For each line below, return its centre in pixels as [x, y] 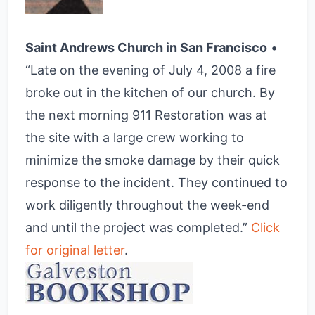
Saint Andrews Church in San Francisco [146, 47]
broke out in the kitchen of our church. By [150, 92]
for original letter [75, 250]
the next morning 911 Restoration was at [146, 115]
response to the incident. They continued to [156, 182]
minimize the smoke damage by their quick [153, 160]
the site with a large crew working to [135, 137]
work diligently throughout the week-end [147, 205]
